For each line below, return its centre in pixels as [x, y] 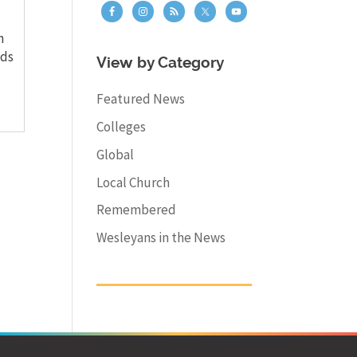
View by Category [160, 64]
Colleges [121, 127]
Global [115, 154]
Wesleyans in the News [161, 238]
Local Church [133, 182]
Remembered [136, 210]
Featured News [140, 99]
